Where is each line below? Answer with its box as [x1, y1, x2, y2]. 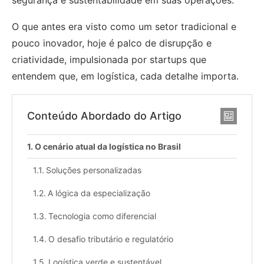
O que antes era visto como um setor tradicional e [12, 20, 236, 32]
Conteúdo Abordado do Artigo [27, 109, 181, 122]
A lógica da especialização [47, 187, 150, 198]
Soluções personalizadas [45, 164, 141, 175]
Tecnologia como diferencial [48, 210, 156, 221]
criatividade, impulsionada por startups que [12, 53, 206, 65]
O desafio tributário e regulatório [48, 233, 173, 244]
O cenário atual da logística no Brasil [34, 141, 181, 151]
